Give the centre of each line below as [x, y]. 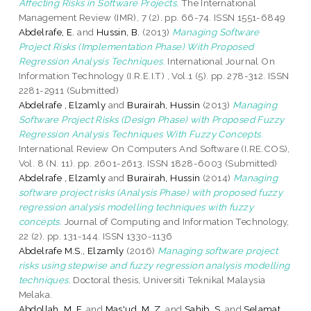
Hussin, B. [118, 32]
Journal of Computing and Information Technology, [176, 221]
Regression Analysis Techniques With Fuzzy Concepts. [141, 134]
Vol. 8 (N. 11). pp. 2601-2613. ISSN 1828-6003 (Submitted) [148, 163]
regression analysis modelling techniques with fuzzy [136, 207]
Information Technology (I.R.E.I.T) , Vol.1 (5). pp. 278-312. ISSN [154, 75]
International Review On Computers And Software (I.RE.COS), [154, 148]
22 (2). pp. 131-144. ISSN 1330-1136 [95, 236]
